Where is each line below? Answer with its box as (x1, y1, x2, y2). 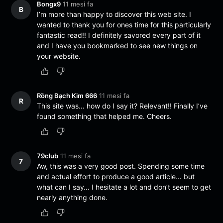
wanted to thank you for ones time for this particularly (37, 20, 212, 29)
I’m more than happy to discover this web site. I (37, 9, 192, 18)
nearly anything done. (37, 193, 108, 202)
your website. (37, 51, 81, 60)
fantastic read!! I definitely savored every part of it (37, 30, 201, 39)
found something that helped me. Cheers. (37, 112, 172, 120)
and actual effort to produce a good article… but (37, 172, 195, 181)
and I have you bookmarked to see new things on (37, 41, 198, 50)
